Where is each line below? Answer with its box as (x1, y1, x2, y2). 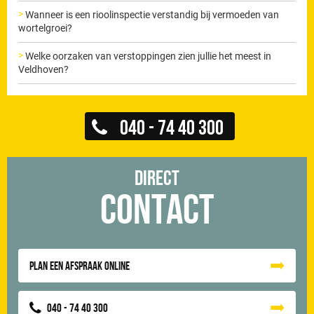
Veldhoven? (18, 63, 69, 75)
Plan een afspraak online (29, 259, 130, 272)
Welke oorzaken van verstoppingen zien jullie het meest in (25, 50, 272, 62)
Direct (135, 165, 180, 189)
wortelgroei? (18, 22, 73, 34)
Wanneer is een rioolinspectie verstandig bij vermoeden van (25, 8, 280, 20)
